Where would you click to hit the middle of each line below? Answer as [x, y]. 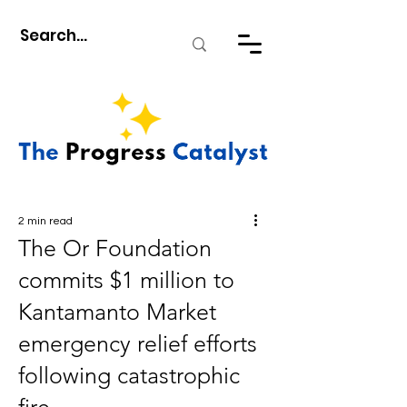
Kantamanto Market [117, 312]
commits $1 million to [126, 280]
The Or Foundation [115, 248]
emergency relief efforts [138, 343]
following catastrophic [129, 375]
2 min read [45, 221]
